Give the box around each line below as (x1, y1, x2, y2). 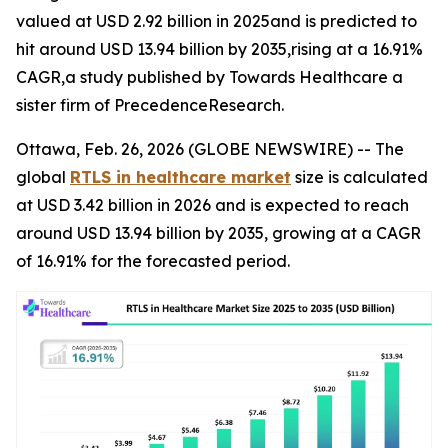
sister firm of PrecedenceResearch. (16, 95, 284, 115)
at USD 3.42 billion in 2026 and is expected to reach (16, 195, 409, 215)
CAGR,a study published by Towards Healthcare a (16, 67, 403, 87)
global (16, 167, 70, 187)
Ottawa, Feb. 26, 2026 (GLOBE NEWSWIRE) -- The (16, 139, 404, 159)
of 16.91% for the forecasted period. (16, 251, 290, 271)
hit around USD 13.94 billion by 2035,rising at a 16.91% (16, 39, 423, 59)
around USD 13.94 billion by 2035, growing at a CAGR (16, 223, 421, 243)
